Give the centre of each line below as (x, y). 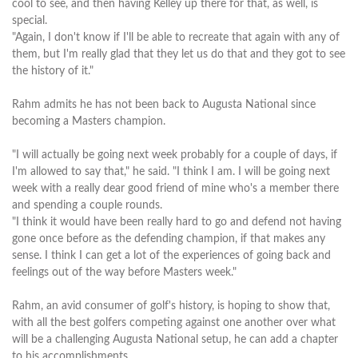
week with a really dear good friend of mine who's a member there (175, 188)
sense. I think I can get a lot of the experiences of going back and (171, 255)
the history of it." (53, 71)
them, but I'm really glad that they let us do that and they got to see (179, 54)
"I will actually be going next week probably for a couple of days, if (175, 155)
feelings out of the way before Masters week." (124, 272)
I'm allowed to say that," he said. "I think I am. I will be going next (171, 171)
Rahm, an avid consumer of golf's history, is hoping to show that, (171, 306)
